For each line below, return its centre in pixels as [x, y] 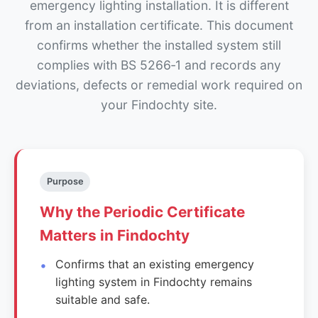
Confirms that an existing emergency [155, 264]
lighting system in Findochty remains [154, 281]
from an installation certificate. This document [159, 25]
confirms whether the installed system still [159, 45]
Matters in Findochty [115, 235]
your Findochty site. [159, 104]
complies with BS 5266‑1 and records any [159, 65]
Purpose [65, 181]
